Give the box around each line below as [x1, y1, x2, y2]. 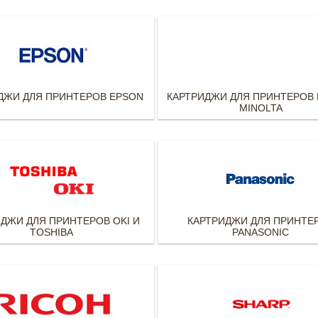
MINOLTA [238, 102, 283, 114]
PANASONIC [232, 226, 290, 238]
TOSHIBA [29, 226, 73, 238]
